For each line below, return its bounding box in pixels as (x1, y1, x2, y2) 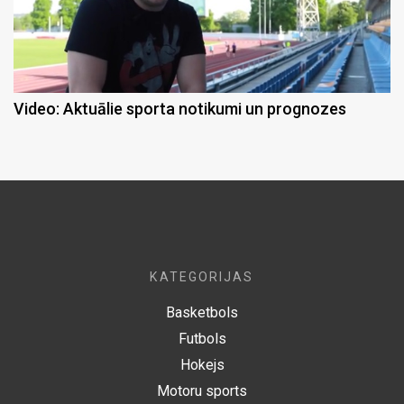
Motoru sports (157, 382, 247, 400)
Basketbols (166, 304, 238, 322)
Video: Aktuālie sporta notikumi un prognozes (14, 99, 346, 119)
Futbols (178, 330, 226, 348)
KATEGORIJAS (150, 270, 254, 285)
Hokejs (179, 356, 225, 374)
